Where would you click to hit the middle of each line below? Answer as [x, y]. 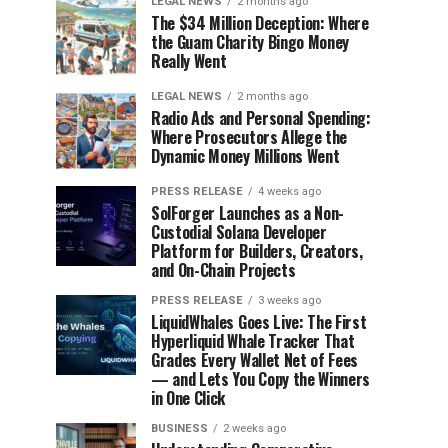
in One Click [188, 398]
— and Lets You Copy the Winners [261, 379]
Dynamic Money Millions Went [245, 156]
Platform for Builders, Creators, [257, 251]
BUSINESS [179, 428]
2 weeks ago [254, 428]
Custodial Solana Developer [239, 232]
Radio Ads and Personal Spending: [261, 118]
